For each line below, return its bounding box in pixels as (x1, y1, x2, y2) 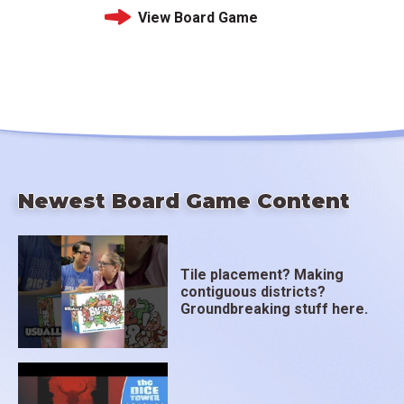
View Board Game (137, 8, 258, 26)
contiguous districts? (180, 283, 326, 301)
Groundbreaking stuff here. (180, 300, 369, 318)
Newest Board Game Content (18, 188, 350, 215)
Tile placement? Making (180, 266, 344, 284)
